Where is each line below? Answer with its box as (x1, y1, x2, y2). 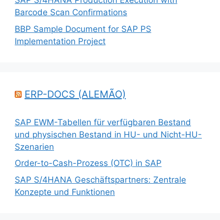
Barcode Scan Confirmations (15, 7, 127, 17)
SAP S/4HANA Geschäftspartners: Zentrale (15, 174, 186, 185)
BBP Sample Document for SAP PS (15, 24, 151, 34)
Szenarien (15, 141, 54, 152)
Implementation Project (15, 36, 106, 46)
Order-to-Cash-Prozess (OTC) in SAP (15, 158, 162, 168)
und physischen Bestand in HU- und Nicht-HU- (15, 129, 202, 139)
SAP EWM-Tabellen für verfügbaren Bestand (15, 117, 191, 127)
